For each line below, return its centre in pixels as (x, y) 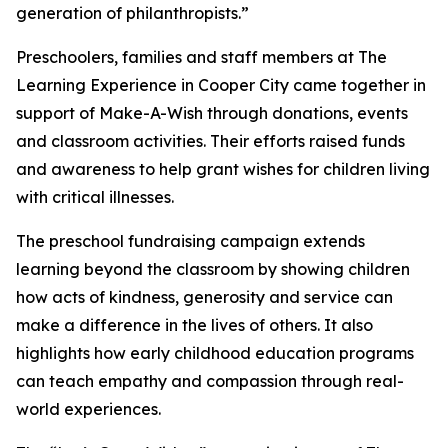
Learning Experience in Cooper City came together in (221, 85)
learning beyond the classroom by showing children (213, 269)
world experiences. (88, 409)
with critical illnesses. (95, 197)
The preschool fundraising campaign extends (190, 241)
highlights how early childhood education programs (215, 353)
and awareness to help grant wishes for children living (223, 169)
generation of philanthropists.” (132, 13)
